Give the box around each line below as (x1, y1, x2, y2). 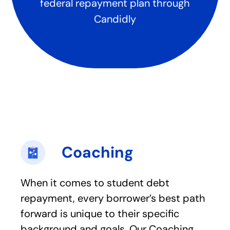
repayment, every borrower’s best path (21, 191, 205, 205)
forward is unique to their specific (21, 207, 179, 220)
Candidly (94, 12, 136, 26)
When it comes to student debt (21, 176, 169, 189)
